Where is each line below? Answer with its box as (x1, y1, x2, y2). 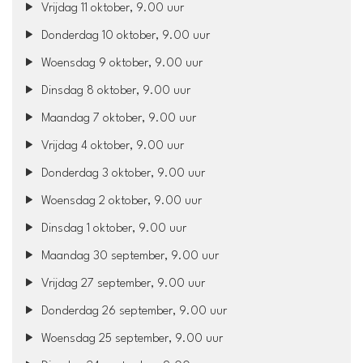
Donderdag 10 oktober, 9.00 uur (38, 29, 211, 42)
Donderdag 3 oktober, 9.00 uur (38, 167, 206, 180)
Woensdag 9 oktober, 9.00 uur (38, 57, 203, 70)
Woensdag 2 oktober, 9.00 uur (38, 194, 203, 207)
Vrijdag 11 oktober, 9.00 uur (38, 2, 185, 15)
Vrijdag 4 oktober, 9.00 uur (38, 139, 185, 152)
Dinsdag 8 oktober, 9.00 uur (38, 84, 191, 97)
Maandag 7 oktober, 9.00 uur (38, 112, 197, 125)
